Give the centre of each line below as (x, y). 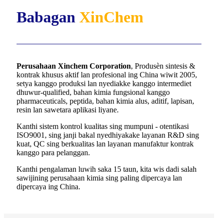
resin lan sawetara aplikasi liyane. (68, 109)
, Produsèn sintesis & (163, 66)
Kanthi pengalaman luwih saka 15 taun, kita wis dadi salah (107, 169)
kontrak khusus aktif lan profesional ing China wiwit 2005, (107, 74)
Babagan (46, 17)
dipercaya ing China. (48, 186)
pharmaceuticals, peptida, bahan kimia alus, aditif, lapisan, (105, 101)
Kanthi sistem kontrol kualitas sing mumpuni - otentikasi (103, 126)
